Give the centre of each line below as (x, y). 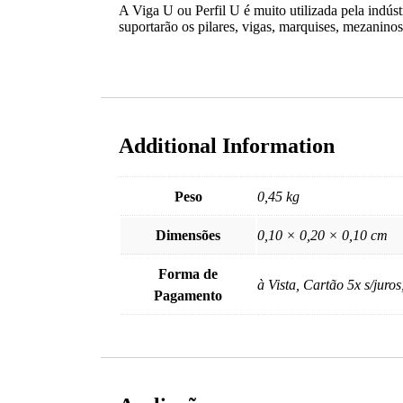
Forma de (188, 273)
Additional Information (227, 145)
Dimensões (188, 235)
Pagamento (188, 295)
